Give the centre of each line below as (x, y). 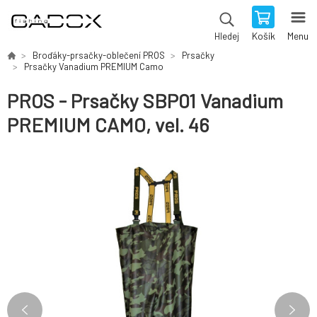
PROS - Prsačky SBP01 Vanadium (145, 101)
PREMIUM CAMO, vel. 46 (108, 125)
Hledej (226, 36)
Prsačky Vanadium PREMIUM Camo (94, 67)
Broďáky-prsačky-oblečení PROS (99, 55)
